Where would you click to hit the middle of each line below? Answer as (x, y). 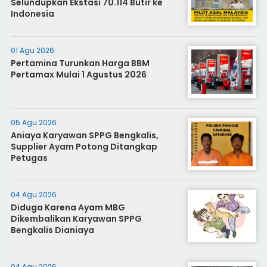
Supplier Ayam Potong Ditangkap (84, 147)
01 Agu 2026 (32, 50)
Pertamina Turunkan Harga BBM (80, 63)
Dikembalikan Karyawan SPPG (76, 219)
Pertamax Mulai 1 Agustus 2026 (78, 74)
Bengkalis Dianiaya (52, 230)
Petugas (29, 158)
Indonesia (32, 14)
